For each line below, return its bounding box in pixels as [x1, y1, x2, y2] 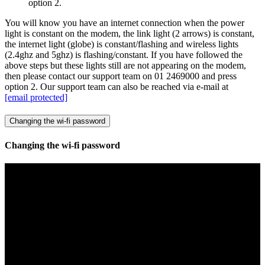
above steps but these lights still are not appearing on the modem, [5, 60, 246, 70]
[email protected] [5, 92, 67, 102]
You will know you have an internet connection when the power [5, 17, 244, 28]
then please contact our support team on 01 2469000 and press [5, 70, 237, 81]
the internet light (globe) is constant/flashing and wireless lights [5, 38, 238, 49]
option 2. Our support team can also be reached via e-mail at [5, 81, 228, 92]
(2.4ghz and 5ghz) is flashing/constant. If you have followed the [5, 49, 243, 60]
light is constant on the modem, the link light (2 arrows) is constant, [5, 28, 254, 38]
